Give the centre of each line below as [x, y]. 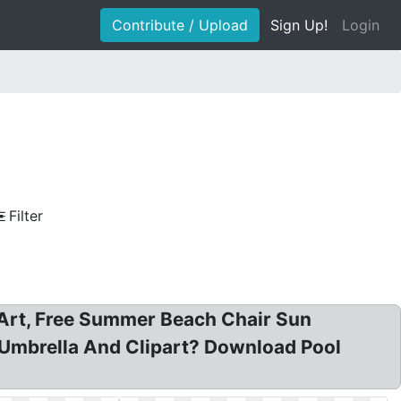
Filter [26, 216]
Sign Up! [299, 25]
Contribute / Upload [180, 25]
